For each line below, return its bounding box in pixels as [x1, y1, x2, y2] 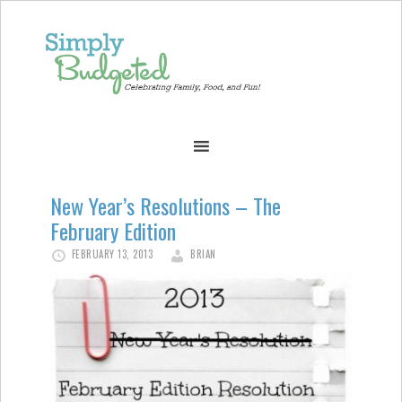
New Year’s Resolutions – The [50, 189, 281, 222]
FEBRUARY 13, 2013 [71, 247, 153, 261]
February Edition [50, 214, 176, 247]
